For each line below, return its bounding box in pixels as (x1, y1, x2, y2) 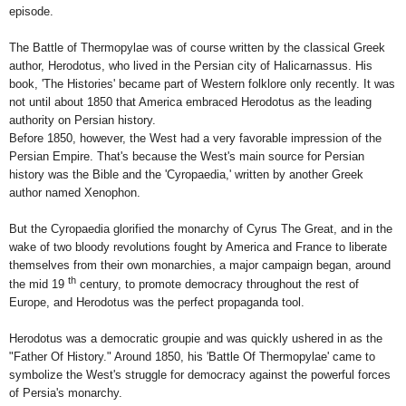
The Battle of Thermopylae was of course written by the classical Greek (9, 40, 385, 54)
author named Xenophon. (9, 185, 140, 199)
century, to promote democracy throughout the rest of (76, 276, 359, 291)
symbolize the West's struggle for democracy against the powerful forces (9, 367, 391, 382)
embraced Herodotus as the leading (182, 94, 372, 109)
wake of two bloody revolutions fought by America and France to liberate (9, 239, 387, 254)
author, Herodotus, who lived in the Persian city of (9, 58, 274, 72)
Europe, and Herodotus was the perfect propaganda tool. (9, 295, 304, 309)
